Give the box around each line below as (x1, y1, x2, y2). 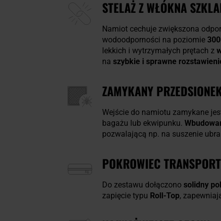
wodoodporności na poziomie (102, 35, 207, 45)
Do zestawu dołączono (102, 180, 184, 190)
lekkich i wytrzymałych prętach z (102, 46, 217, 56)
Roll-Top (150, 191, 180, 201)
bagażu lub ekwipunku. (102, 118, 184, 128)
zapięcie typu (102, 191, 150, 201)
